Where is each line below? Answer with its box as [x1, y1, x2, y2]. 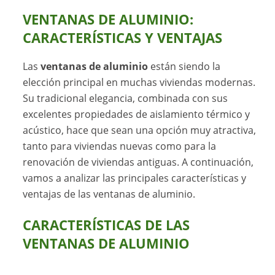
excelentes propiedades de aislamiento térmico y [23, 107, 250, 121]
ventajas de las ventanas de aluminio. [23, 187, 196, 201]
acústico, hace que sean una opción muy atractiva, [23, 123, 257, 137]
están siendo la [148, 59, 221, 73]
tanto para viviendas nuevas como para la [23, 139, 217, 153]
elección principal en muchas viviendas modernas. [23, 75, 256, 89]
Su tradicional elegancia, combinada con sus [23, 91, 228, 105]
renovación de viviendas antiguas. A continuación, [23, 155, 254, 169]
